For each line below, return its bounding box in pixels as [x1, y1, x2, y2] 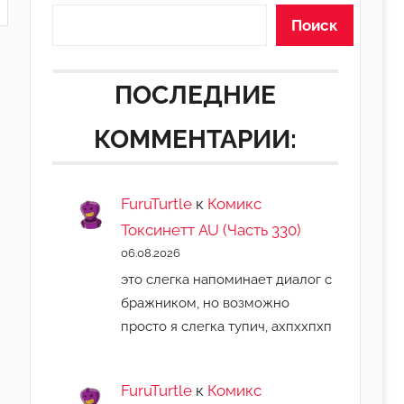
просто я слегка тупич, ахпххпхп [121, 317, 333, 334]
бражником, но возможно [121, 294, 290, 310]
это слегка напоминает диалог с [121, 271, 333, 287]
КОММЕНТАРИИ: [93, 124, 297, 154]
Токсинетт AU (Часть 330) [121, 220, 302, 239]
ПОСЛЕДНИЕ [114, 79, 276, 110]
